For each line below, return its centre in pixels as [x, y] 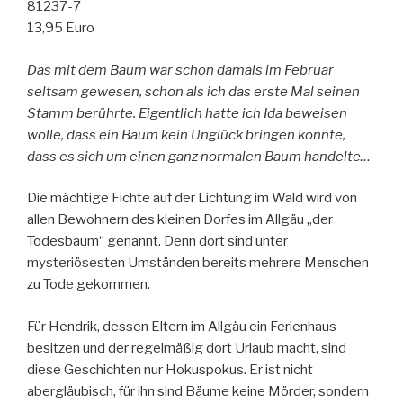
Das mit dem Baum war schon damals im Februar [180, 70]
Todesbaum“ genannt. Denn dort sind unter [157, 242]
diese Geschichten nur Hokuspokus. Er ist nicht [170, 369]
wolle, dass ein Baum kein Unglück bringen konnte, [186, 134]
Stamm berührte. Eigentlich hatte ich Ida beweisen [187, 113]
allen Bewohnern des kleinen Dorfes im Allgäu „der [180, 220]
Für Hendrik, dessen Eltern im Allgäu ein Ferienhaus [182, 326]
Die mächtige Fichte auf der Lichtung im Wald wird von [192, 198]
